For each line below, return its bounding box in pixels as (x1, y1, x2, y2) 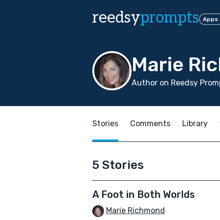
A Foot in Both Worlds (92, 189, 195, 200)
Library (182, 119, 208, 128)
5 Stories (92, 158, 144, 172)
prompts (140, 8, 199, 27)
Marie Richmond (106, 206, 165, 215)
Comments (130, 119, 170, 128)
